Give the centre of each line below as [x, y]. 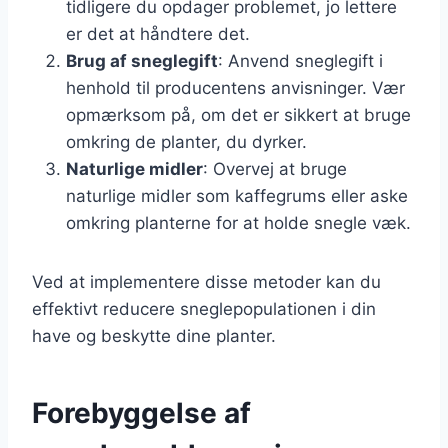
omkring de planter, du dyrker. [186, 141]
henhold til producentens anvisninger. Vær [235, 87]
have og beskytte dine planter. [154, 335]
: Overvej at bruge [275, 168]
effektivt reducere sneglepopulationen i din [204, 308]
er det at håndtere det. [158, 33]
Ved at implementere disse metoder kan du [206, 281]
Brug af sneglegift [142, 60]
